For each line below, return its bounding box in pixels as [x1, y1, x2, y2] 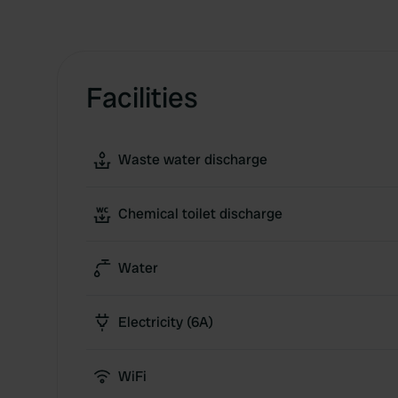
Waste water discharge [118, 150, 267, 169]
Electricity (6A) [118, 313, 213, 331]
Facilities [86, 79, 198, 116]
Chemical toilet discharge [118, 204, 283, 223]
